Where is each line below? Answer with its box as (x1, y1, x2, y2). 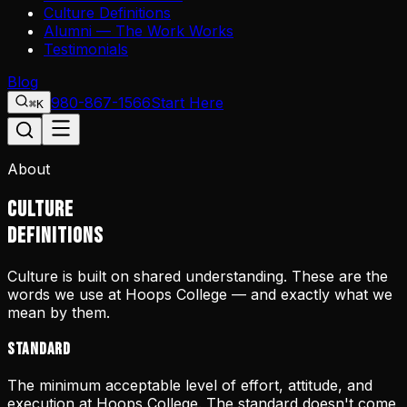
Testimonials (44, 40, 128, 58)
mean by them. (7, 303, 110, 322)
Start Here (151, 94, 223, 112)
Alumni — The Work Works (44, 22, 233, 40)
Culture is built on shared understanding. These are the (7, 266, 388, 285)
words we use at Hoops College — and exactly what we (7, 284, 392, 303)
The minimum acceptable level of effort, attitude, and (7, 376, 372, 395)
